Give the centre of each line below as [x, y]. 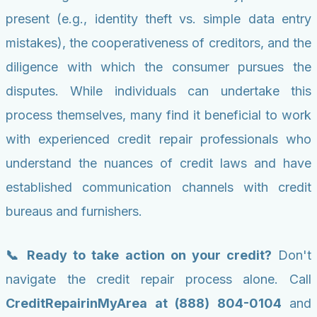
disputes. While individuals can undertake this [158, 91]
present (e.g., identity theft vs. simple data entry [158, 19]
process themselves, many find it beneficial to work [158, 115]
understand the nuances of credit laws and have [158, 163]
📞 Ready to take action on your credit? [139, 255]
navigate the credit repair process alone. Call [158, 279]
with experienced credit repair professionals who [158, 139]
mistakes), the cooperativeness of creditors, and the [158, 43]
